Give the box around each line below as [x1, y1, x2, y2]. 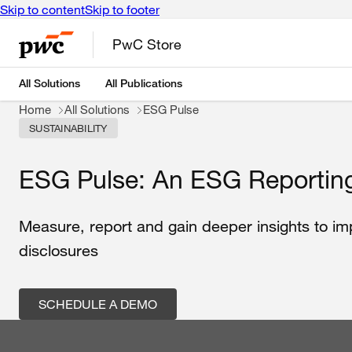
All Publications [105, 76, 182, 91]
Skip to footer [85, 2, 159, 17]
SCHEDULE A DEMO [38, 296, 157, 313]
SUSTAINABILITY [29, 122, 108, 135]
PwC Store [112, 35, 181, 53]
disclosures [19, 241, 98, 261]
